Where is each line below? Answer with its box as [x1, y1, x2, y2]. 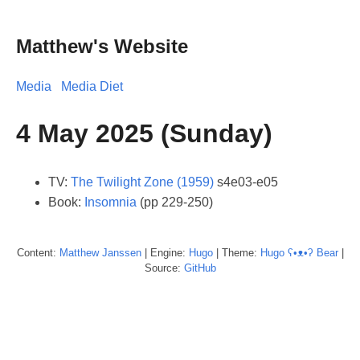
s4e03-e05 [214, 174, 278, 189]
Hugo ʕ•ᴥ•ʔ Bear [260, 246, 338, 259]
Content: [16, 246, 59, 259]
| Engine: [141, 246, 189, 259]
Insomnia [84, 194, 137, 209]
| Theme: [212, 246, 260, 259]
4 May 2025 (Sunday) [16, 119, 272, 149]
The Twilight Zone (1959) [71, 174, 214, 189]
